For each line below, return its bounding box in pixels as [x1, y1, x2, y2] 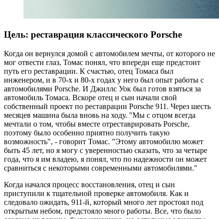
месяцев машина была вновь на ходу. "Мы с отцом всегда [4, 111, 196, 120]
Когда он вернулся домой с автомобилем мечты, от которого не [4, 49, 215, 58]
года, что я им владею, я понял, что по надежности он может [4, 155, 207, 164]
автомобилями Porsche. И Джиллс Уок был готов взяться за [4, 85, 201, 93]
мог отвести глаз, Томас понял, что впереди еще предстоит [4, 58, 200, 67]
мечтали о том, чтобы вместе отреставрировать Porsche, [4, 120, 190, 129]
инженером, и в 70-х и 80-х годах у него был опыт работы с [4, 76, 204, 85]
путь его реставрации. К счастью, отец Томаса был [4, 67, 174, 76]
